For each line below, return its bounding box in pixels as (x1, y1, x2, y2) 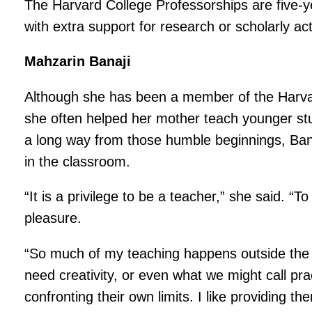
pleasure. (24, 210, 82, 226)
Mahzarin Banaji (24, 54, 132, 70)
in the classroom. (24, 153, 131, 169)
